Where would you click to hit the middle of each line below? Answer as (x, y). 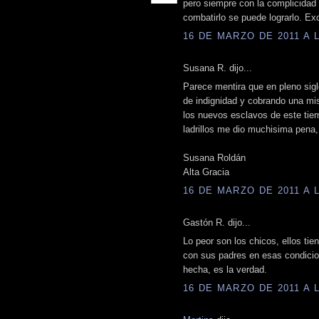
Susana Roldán (214, 158)
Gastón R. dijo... (217, 222)
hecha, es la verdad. (225, 270)
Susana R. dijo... (218, 68)
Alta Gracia (206, 172)
